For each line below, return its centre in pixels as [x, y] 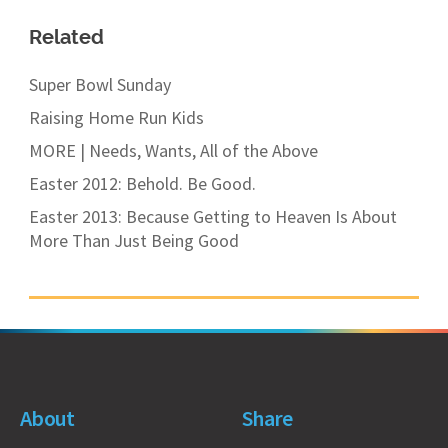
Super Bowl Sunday [100, 84]
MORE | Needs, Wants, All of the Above [174, 150]
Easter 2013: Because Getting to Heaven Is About [213, 216]
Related [67, 37]
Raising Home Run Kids [117, 117]
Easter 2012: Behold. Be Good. [143, 183]
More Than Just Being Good [134, 240]
